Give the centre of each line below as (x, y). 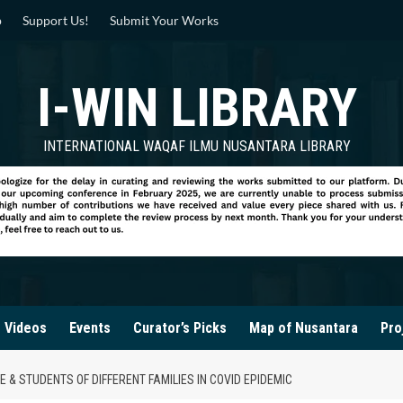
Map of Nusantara (304, 328)
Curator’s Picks (180, 328)
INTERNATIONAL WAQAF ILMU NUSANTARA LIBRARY (197, 146)
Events (90, 328)
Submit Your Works (164, 20)
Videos (26, 328)
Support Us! (56, 20)
